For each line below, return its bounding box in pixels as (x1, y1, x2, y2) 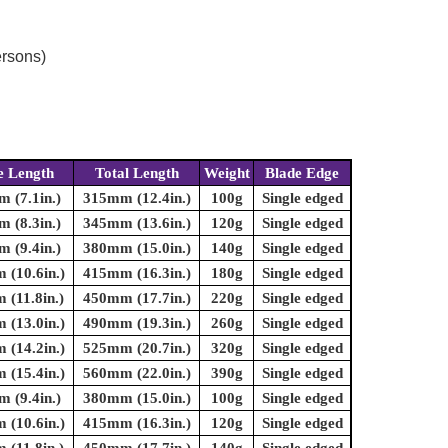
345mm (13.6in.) (82, 215, 191, 232)
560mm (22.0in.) (82, 365, 191, 382)
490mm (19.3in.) (82, 315, 191, 332)
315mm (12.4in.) (82, 190, 191, 207)
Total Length (94, 165, 179, 182)
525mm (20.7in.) (82, 340, 191, 357)
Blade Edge (265, 165, 339, 182)
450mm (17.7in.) (82, 290, 191, 307)
